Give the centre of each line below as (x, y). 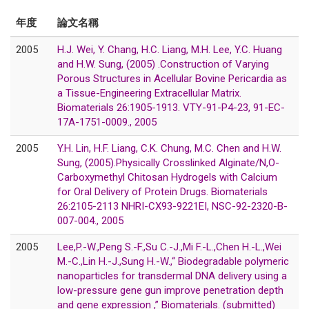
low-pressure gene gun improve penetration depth (170, 290)
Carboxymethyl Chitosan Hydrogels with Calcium (167, 177)
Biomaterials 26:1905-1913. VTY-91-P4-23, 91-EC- (171, 107)
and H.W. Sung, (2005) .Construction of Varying (163, 64)
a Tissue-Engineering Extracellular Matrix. (149, 93)
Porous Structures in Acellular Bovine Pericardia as (172, 78)
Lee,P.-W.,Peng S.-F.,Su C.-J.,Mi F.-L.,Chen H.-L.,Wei (169, 247)
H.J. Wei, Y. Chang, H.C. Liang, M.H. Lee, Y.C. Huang (170, 49)
